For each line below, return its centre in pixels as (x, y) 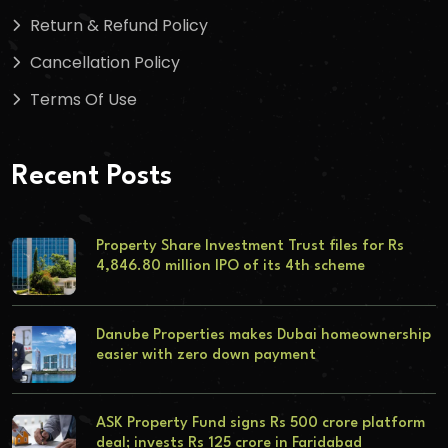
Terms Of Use (83, 100)
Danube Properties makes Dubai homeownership (263, 335)
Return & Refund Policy (119, 26)
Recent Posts (92, 177)
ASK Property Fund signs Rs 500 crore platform (260, 423)
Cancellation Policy (105, 63)
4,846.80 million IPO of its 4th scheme (230, 267)
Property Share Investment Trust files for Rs (249, 247)
